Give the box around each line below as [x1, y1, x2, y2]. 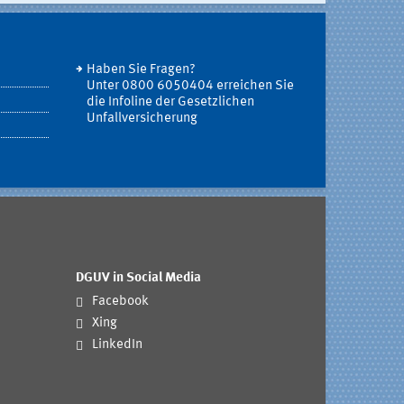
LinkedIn [91, 338, 142, 353]
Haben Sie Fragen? [86, 62, 196, 77]
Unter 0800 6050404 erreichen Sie [86, 78, 294, 93]
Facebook [91, 295, 149, 309]
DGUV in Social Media [75, 271, 201, 286]
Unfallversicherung [86, 111, 197, 125]
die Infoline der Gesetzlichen [86, 95, 254, 109]
